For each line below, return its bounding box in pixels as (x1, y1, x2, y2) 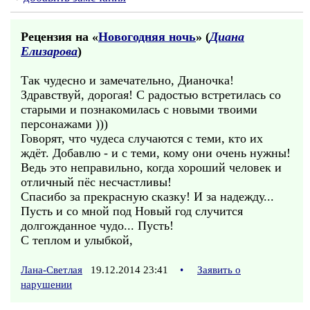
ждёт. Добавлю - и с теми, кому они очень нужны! (21, 146, 291, 160)
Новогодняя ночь (98, 30, 196, 44)
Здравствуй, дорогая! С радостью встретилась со (21, 88, 281, 102)
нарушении (21, 279, 72, 290)
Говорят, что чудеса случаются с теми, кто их (21, 131, 263, 145)
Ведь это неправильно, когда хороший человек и (21, 161, 282, 174)
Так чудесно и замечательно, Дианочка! (21, 73, 234, 87)
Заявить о (197, 264, 241, 275)
